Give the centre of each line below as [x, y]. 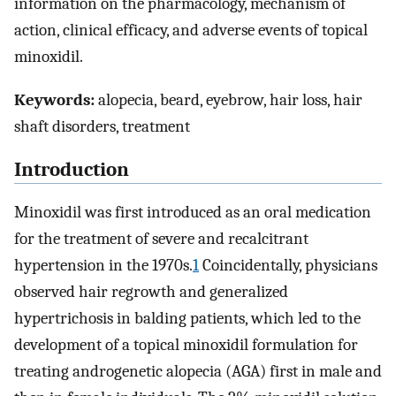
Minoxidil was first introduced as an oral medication [193, 213]
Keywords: [54, 99]
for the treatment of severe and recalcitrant [161, 239]
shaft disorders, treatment [102, 126]
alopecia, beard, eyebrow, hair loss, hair [228, 99]
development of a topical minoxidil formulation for [186, 345]
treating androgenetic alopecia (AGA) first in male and [198, 372]
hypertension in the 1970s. [103, 266]
